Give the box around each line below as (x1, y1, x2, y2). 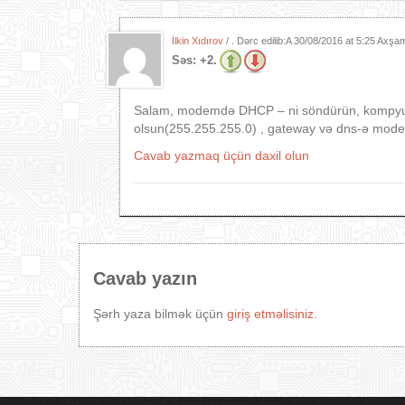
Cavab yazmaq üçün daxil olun (134, 148, 309, 163)
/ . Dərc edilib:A (223, 35, 294, 46)
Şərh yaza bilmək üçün (93, 306, 227, 321)
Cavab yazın (93, 268, 197, 288)
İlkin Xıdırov (172, 35, 223, 46)
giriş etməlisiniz (227, 306, 314, 321)
